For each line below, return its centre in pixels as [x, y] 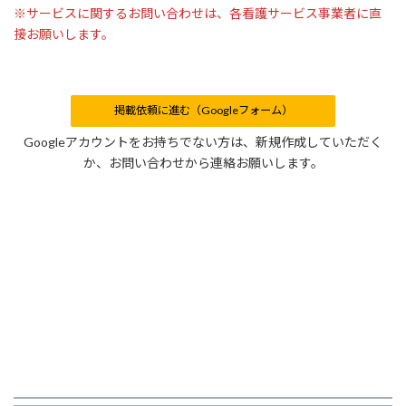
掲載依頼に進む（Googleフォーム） [203, 111]
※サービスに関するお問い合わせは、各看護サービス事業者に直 [198, 14]
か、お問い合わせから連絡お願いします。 [203, 162]
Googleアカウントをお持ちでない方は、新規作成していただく [203, 141]
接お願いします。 [64, 34]
